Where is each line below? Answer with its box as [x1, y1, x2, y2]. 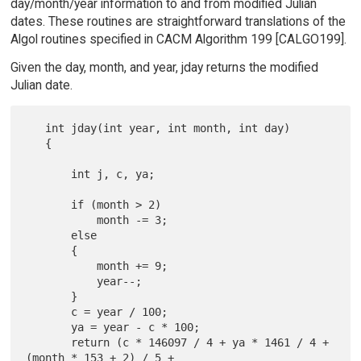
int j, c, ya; [26, 167, 72, 180]
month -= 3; [26, 213, 98, 226]
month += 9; [26, 259, 98, 272]
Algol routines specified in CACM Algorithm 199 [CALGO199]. [10, 31, 346, 47]
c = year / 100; [26, 305, 72, 318]
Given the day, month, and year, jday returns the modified [10, 59, 318, 75]
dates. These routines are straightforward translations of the [10, 14, 346, 29]
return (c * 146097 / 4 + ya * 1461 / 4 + [26, 335, 72, 349]
